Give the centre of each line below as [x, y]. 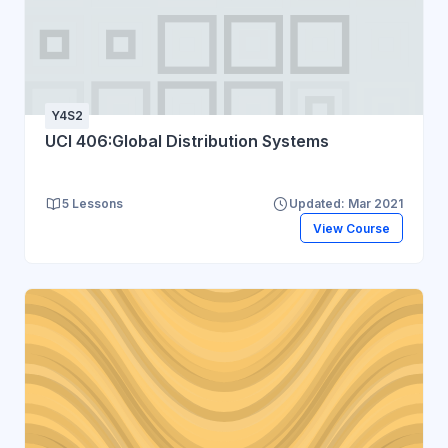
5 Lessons [92, 204]
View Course [351, 228]
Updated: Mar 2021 [346, 204]
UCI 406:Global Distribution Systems [187, 141]
